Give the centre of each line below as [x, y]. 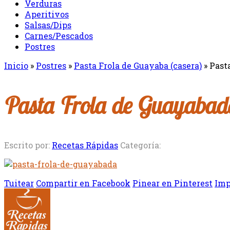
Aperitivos [47, 14]
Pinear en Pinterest [172, 183]
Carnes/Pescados [59, 36]
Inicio [16, 65]
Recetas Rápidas [85, 145]
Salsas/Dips [48, 25]
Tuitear [19, 183]
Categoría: [140, 145]
